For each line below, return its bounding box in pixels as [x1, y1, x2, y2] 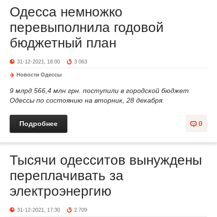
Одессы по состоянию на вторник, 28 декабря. [10, 96, 164, 104]
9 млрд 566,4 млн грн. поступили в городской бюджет [10, 87, 189, 94]
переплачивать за [10, 168, 124, 183]
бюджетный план [10, 35, 116, 50]
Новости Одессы [16, 72, 62, 77]
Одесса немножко [10, 4, 123, 19]
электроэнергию [10, 184, 111, 199]
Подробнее [19, 120, 58, 127]
